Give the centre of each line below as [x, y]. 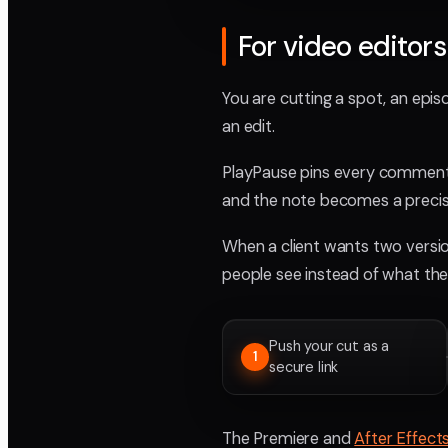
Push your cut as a [329, 346]
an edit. [248, 126]
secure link [304, 367]
